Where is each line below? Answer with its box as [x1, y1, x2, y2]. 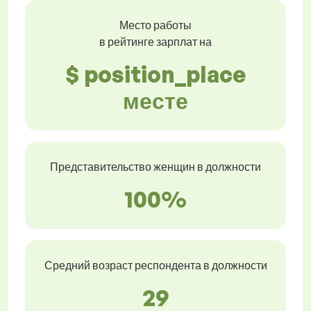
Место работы [119, 18, 192, 33]
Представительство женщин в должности [50, 160, 261, 174]
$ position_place [65, 60, 246, 89]
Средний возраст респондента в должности [44, 258, 267, 273]
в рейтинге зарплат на [99, 35, 212, 49]
